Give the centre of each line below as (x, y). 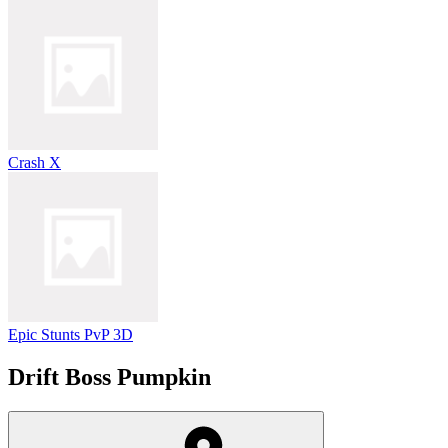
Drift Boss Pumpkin (109, 376)
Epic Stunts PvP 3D (70, 334)
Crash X (34, 162)
